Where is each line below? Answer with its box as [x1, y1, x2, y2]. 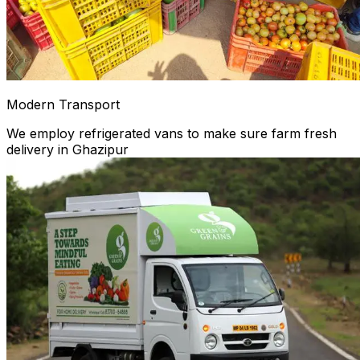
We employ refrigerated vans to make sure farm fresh [6, 125, 337, 142]
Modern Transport [6, 96, 120, 113]
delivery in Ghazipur [6, 141, 129, 158]
